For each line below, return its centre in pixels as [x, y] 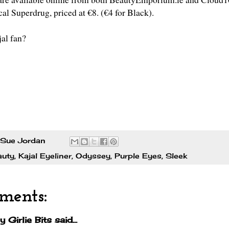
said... [64, 220]
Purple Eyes [138, 155]
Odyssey [93, 155]
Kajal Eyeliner [45, 155]
